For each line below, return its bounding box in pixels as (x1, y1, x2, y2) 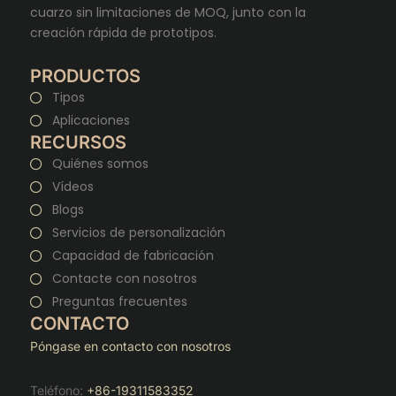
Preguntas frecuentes (51, 293, 187, 310)
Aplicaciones (51, 111, 130, 129)
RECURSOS (30, 132, 126, 153)
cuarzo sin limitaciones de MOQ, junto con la (30, 3, 306, 21)
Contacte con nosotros (51, 270, 197, 287)
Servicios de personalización (51, 224, 225, 241)
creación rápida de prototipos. (30, 23, 217, 42)
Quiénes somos (51, 155, 148, 172)
